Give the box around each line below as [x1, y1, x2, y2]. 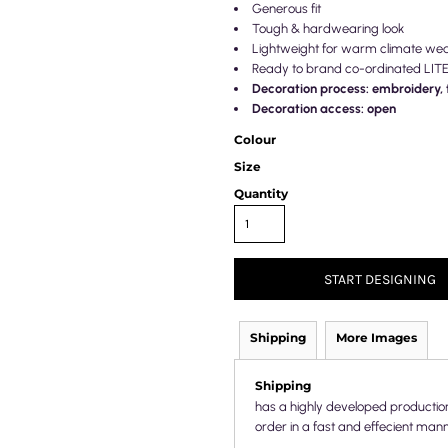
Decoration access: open [252, 101, 396, 116]
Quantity [234, 186, 288, 201]
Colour [234, 132, 276, 147]
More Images [336, 330, 417, 345]
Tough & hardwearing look [252, 21, 404, 36]
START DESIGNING [324, 271, 436, 289]
